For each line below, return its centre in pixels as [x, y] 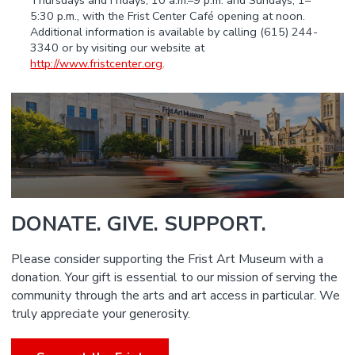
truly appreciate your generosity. [101, 314]
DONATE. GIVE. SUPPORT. [139, 223]
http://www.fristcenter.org [97, 64]
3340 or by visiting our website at [118, 48]
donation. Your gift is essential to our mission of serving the [175, 278]
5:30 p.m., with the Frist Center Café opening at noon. [168, 16]
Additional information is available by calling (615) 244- [174, 32]
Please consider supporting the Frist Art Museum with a [168, 260]
